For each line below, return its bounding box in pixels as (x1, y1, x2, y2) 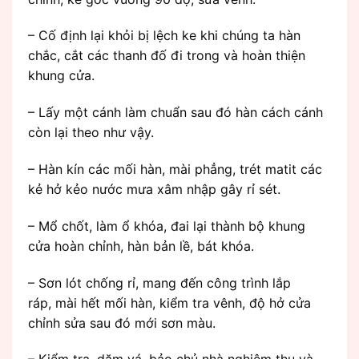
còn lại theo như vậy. (28, 124, 154, 141)
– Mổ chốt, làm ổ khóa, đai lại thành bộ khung (28, 217, 305, 234)
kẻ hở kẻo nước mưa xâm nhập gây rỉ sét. (28, 181, 280, 198)
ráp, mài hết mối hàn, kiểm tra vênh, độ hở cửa (28, 294, 311, 311)
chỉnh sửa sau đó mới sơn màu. (28, 314, 216, 331)
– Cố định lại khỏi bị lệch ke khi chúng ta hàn (28, 27, 301, 44)
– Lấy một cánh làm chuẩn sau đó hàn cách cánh (28, 104, 323, 121)
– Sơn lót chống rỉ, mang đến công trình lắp (28, 274, 291, 291)
